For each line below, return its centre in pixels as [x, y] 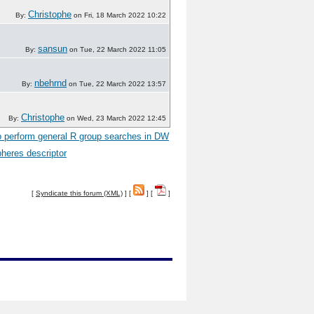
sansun [53, 49]
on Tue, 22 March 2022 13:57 [116, 84]
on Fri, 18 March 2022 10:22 [119, 15]
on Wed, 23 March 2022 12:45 [115, 118]
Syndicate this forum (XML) [79, 193]
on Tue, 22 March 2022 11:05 [117, 49]
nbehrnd [50, 83]
